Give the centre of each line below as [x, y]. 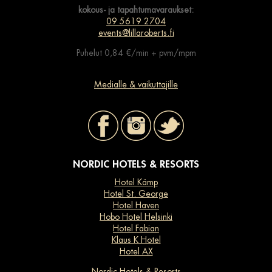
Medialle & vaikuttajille [136, 85]
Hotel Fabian [136, 229]
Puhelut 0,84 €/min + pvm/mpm [136, 53]
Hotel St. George [136, 194]
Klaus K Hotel [136, 240]
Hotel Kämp [136, 182]
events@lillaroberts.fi [136, 33]
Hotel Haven [136, 206]
